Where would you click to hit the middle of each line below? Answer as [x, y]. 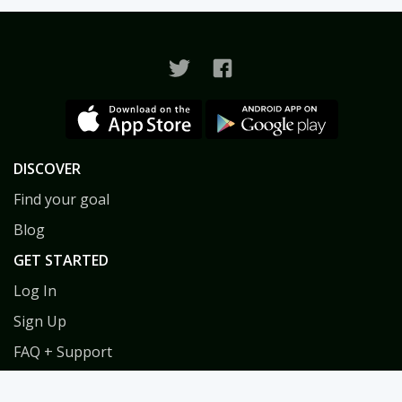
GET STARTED [61, 260]
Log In [35, 290]
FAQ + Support [63, 351]
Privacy [37, 382]
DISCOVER [47, 168]
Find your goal [61, 199]
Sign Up [40, 321]
